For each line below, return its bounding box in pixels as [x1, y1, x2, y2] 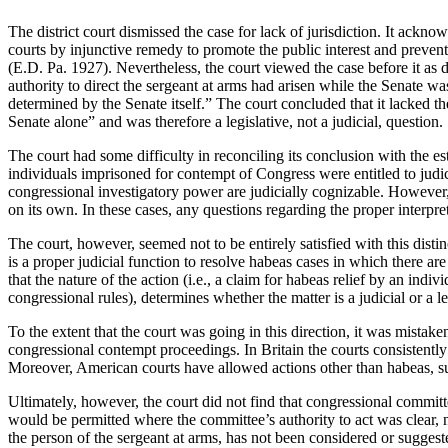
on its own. [8, 200, 78, 218]
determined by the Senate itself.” [8, 94, 212, 112]
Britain [261, 340, 304, 358]
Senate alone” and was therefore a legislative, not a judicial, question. [8, 112, 443, 130]
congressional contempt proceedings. [8, 340, 240, 358]
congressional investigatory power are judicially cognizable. [8, 182, 384, 200]
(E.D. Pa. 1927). [8, 58, 112, 76]
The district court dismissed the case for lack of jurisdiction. [8, 22, 381, 40]
